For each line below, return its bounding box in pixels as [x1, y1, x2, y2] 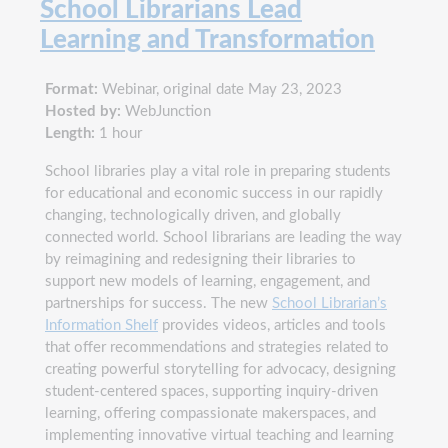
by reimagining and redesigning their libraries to [45, 251, 356, 267]
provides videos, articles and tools [158, 317, 386, 333]
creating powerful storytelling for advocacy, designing [45, 361, 396, 377]
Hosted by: [45, 103, 121, 119]
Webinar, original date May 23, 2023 [98, 81, 342, 97]
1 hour [95, 125, 142, 141]
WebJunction [121, 103, 211, 119]
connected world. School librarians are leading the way [45, 229, 402, 245]
